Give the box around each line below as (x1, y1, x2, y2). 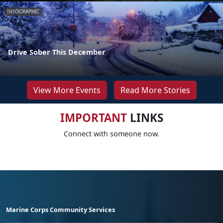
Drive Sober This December (8, 47, 106, 57)
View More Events (33, 84, 101, 96)
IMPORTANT (60, 110, 127, 125)
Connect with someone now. (64, 128, 159, 138)
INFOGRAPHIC (7, 8, 39, 15)
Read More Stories (120, 84, 190, 96)
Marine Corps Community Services (6, 205, 115, 214)
